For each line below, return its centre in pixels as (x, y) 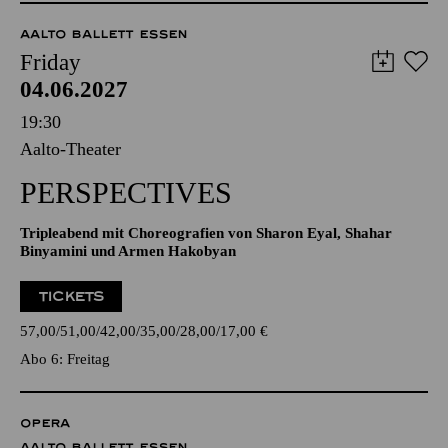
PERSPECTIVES (126, 192)
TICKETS (71, 296)
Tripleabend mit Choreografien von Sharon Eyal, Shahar (206, 233)
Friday (50, 62)
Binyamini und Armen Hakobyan (128, 251)
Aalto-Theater (70, 149)
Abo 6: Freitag (65, 359)
